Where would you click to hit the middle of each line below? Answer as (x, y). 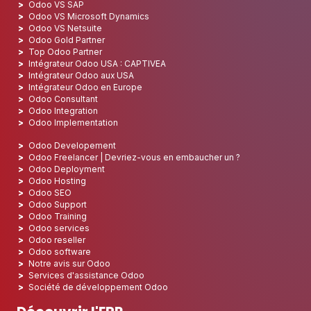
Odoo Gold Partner (67, 40)
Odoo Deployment (67, 169)
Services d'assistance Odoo (86, 276)
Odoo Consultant (63, 99)
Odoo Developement (72, 146)
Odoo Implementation (73, 123)
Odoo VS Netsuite (65, 28)
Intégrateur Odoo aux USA (81, 76)
